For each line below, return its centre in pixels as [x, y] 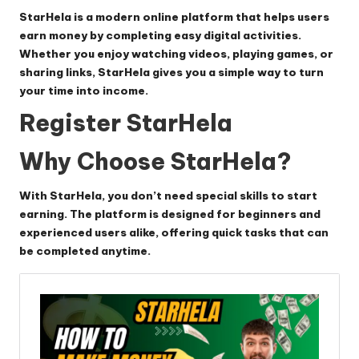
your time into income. [84, 90]
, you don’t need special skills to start [210, 196]
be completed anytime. [85, 251]
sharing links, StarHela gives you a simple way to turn [171, 72]
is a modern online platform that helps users [200, 16]
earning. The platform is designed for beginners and [170, 214]
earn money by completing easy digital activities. [160, 35]
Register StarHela [126, 123]
